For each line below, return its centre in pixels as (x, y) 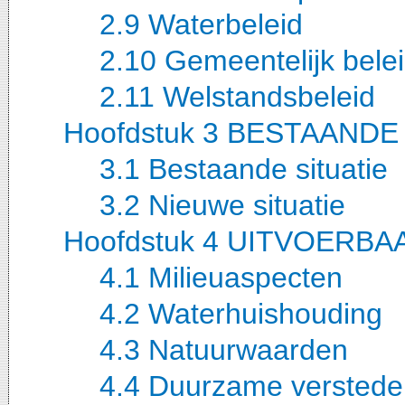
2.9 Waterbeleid (201, 24)
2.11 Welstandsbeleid (237, 96)
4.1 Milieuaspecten (221, 277)
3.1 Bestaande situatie (244, 169)
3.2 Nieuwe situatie (222, 205)
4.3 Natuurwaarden (224, 349)
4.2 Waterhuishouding (241, 313)
